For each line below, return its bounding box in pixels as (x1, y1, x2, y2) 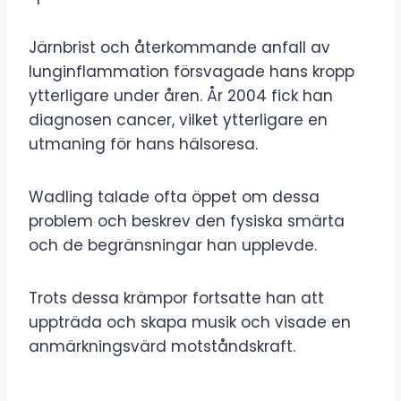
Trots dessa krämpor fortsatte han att (29, 286, 324, 309)
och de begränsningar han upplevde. (29, 234, 317, 256)
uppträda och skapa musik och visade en (29, 311, 351, 333)
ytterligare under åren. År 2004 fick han (29, 84, 333, 107)
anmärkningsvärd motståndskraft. (29, 335, 295, 357)
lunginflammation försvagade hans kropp (29, 60, 354, 82)
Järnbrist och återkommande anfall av (29, 36, 330, 58)
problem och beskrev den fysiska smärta (29, 209, 345, 232)
